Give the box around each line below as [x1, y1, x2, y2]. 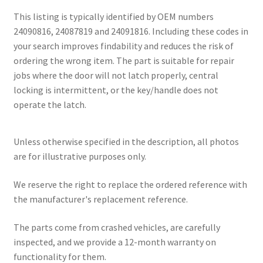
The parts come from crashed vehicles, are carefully [13, 221, 220, 233]
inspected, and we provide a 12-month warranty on [13, 235, 216, 248]
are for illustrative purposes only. [13, 150, 146, 163]
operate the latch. [13, 98, 86, 110]
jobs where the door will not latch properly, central [13, 69, 218, 81]
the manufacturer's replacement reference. [13, 193, 188, 205]
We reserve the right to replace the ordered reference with [13, 178, 247, 190]
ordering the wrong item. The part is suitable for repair [13, 54, 234, 66]
